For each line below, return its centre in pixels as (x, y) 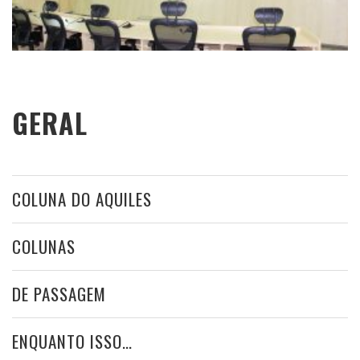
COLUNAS (44, 247)
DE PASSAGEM (59, 294)
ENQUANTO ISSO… (72, 342)
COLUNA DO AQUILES (82, 199)
